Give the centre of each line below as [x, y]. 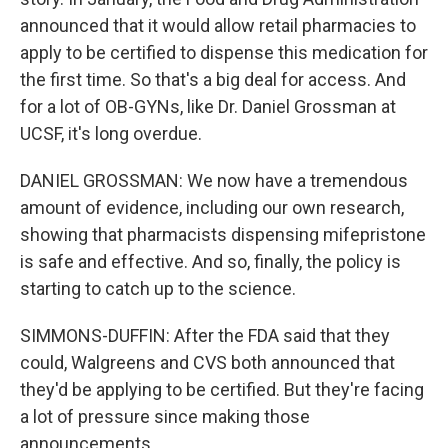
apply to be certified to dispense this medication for [224, 52]
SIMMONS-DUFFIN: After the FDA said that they [205, 335]
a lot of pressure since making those [165, 416]
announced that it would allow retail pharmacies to [218, 25]
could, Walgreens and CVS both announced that [207, 362]
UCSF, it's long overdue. [111, 133]
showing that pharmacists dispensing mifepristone [223, 234]
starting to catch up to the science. [158, 288]
